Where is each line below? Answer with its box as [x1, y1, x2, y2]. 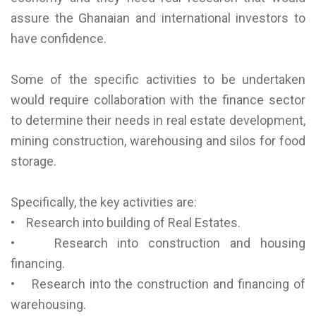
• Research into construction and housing [11, 236, 305, 251]
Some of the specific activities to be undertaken [11, 72, 305, 87]
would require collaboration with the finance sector [11, 92, 305, 108]
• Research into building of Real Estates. [11, 215, 241, 231]
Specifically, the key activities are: [11, 195, 197, 210]
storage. [11, 154, 56, 169]
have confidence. [11, 31, 107, 47]
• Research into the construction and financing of [11, 276, 305, 292]
